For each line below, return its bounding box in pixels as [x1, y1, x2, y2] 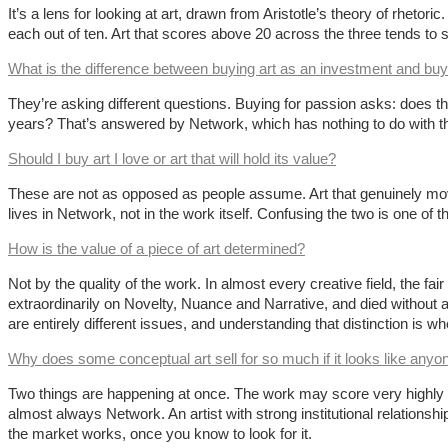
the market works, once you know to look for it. [8, 425, 312, 443]
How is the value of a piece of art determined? [8, 240, 305, 258]
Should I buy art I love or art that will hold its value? [8, 150, 336, 168]
